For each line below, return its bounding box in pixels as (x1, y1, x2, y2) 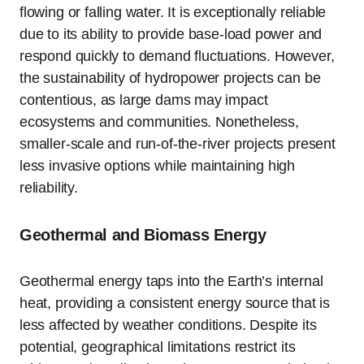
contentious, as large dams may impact (19, 91, 268, 108)
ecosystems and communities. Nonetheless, (19, 113, 299, 130)
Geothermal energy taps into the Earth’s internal (19, 272, 323, 289)
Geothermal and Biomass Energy (19, 225, 266, 244)
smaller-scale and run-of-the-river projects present (19, 135, 336, 152)
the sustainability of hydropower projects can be (19, 69, 321, 86)
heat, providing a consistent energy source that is (19, 294, 331, 311)
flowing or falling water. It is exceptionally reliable (19, 3, 327, 20)
